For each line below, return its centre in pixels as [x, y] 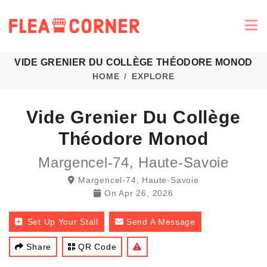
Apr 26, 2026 [146, 193]
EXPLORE [153, 76]
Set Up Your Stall [63, 222]
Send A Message [161, 222]
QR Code [97, 247]
